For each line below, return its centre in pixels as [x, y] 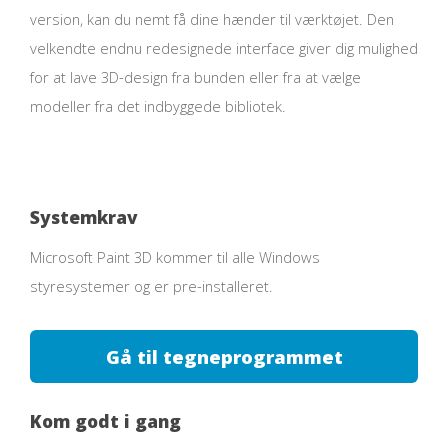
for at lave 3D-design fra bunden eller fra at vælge [195, 77]
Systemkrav [84, 216]
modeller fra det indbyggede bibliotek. [158, 106]
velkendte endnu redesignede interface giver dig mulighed [224, 48]
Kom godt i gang [105, 420]
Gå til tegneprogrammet [224, 357]
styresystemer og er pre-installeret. [151, 286]
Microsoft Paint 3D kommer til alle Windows [175, 257]
